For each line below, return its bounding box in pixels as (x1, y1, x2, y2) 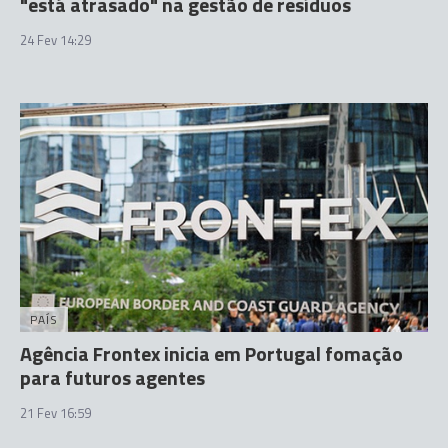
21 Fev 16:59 (20, 403, 91, 424)
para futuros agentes (20, 362, 205, 394)
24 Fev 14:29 (20, 29, 91, 50)
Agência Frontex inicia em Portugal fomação (20, 338, 403, 370)
